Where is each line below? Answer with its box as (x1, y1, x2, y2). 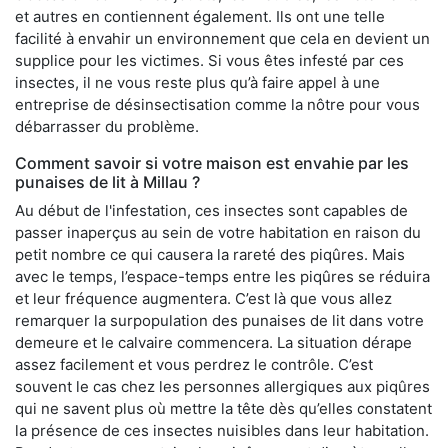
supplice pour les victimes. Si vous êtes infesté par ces (15, 50, 404, 70)
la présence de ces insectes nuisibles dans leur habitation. (15, 420, 429, 440)
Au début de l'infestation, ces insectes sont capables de (15, 200, 408, 220)
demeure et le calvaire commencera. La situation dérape (15, 332, 412, 352)
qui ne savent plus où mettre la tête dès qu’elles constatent (15, 398, 432, 418)
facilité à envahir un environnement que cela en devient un (15, 28, 430, 48)
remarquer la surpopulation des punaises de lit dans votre (15, 310, 424, 330)
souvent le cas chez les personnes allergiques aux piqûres (15, 376, 430, 396)
